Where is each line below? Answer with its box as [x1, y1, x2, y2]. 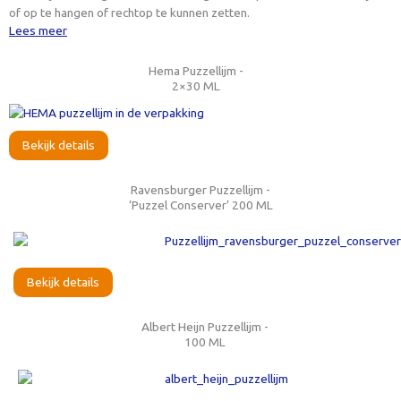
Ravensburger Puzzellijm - [131, 183, 270, 198]
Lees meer [9, 22, 67, 38]
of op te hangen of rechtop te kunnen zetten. [9, 4, 250, 20]
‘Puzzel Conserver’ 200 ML [128, 198, 273, 213]
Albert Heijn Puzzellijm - [141, 320, 269, 335]
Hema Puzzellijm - [149, 63, 243, 78]
